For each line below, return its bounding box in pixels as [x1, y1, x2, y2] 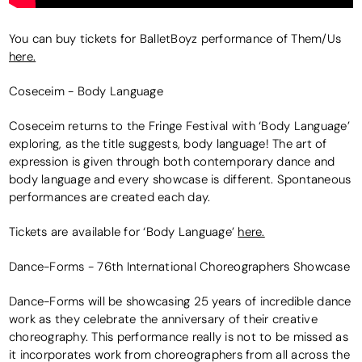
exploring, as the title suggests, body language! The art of [8, 137, 327, 151]
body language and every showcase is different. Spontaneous [8, 172, 351, 187]
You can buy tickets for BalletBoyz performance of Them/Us [8, 32, 342, 46]
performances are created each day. [8, 190, 211, 204]
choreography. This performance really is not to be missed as [8, 330, 348, 344]
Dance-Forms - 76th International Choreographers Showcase [8, 259, 350, 274]
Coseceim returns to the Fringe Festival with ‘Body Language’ [8, 119, 350, 133]
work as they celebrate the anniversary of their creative [8, 312, 318, 326]
